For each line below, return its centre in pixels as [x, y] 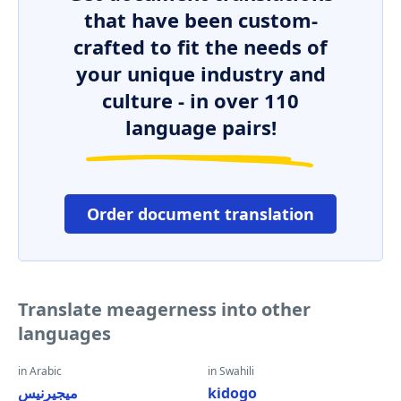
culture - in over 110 [200, 100]
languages [64, 333]
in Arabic [40, 371]
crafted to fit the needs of [200, 47]
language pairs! [200, 127]
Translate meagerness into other [164, 309]
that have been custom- [200, 20]
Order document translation [200, 214]
